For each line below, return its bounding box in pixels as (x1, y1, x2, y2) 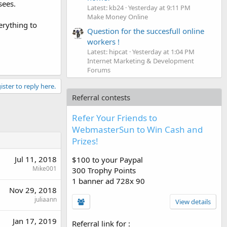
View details (175, 197, 211, 206)
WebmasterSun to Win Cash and (72, 123, 203, 135)
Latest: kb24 (87, 3, 124, 12)
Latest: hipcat (87, 47, 128, 56)
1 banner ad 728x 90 (72, 175, 145, 186)
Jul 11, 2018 (15, 154, 57, 164)
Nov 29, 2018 (9, 184, 57, 195)
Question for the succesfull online (87, 25, 204, 36)
